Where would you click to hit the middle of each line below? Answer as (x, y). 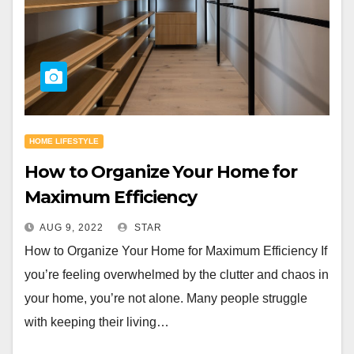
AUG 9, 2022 (72, 228)
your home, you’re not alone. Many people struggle (166, 298)
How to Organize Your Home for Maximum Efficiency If (176, 251)
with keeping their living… (97, 322)
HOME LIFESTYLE (64, 141)
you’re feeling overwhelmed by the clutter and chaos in (177, 275)
